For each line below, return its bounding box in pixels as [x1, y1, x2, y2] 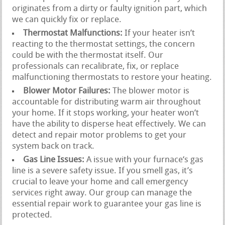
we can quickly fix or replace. [12, 15, 122, 24]
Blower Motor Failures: [23, 86, 111, 95]
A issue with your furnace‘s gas [84, 155, 204, 164]
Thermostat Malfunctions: [23, 29, 123, 38]
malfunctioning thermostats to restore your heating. [12, 73, 212, 82]
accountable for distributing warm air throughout [12, 97, 201, 106]
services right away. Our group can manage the [12, 188, 192, 197]
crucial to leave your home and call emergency [12, 177, 188, 186]
